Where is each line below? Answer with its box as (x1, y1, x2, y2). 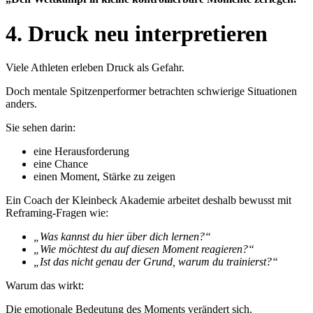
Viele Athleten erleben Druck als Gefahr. (6, 61, 184, 74)
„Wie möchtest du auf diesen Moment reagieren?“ (34, 243, 254, 256)
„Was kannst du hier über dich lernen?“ (34, 231, 211, 243)
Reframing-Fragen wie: (6, 207, 108, 219)
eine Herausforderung (34, 145, 129, 158)
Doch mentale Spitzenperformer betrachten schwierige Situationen (6, 85, 297, 98)
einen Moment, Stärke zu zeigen (34, 170, 175, 183)
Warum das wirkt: (6, 279, 84, 292)
